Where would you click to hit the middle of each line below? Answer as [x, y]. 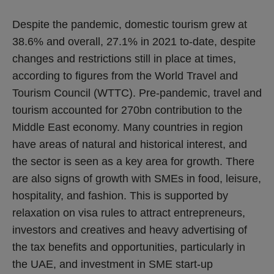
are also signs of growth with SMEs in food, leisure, [137, 179]
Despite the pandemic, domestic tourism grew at [130, 24]
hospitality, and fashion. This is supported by [120, 196]
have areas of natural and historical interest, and [130, 144]
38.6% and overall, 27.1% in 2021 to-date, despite [134, 42]
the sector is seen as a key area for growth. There [133, 161]
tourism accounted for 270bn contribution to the [127, 110]
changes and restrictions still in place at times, [124, 59]
